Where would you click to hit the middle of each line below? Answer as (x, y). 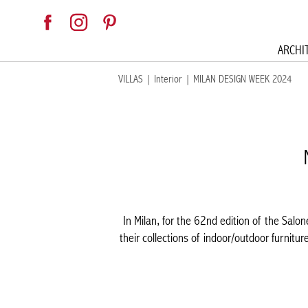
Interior (168, 79)
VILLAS (131, 79)
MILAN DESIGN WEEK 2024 (242, 79)
